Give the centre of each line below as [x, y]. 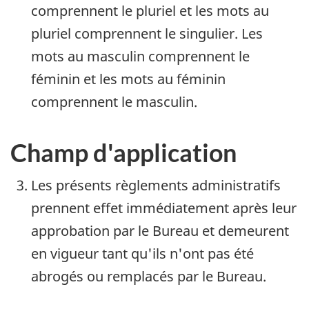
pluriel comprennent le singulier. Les [147, 33]
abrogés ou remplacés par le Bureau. [149, 277]
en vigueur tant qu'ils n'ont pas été [142, 254]
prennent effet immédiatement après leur [164, 208]
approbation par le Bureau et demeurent [160, 231]
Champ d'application [123, 152]
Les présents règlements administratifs [156, 186]
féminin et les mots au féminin [128, 79]
